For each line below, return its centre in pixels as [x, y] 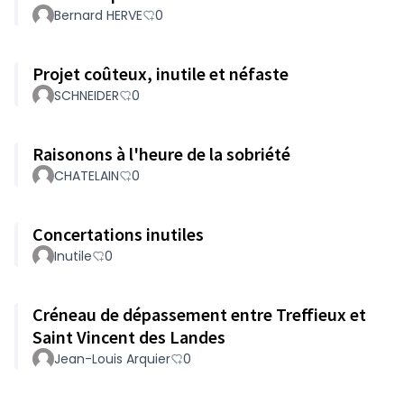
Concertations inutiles [118, 234]
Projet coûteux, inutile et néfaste [161, 73]
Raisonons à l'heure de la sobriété [161, 154]
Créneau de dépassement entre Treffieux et [199, 314]
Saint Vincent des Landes [129, 337]
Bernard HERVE [98, 15]
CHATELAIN [87, 176]
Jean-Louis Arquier [112, 359]
